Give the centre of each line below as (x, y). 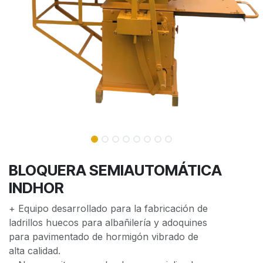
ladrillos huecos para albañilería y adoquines (108, 222)
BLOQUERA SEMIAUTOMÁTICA (115, 170)
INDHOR (36, 188)
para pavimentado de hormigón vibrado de (104, 237)
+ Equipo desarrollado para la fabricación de (108, 208)
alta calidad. (35, 251)
